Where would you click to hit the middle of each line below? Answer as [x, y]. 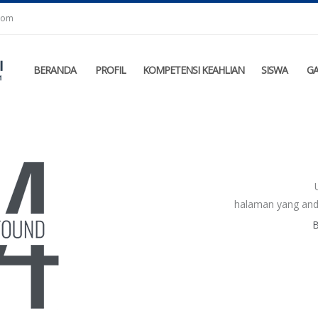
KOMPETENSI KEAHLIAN [193, 70]
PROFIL [110, 70]
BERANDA [55, 70]
